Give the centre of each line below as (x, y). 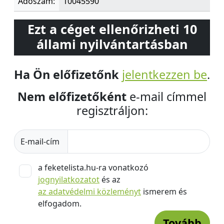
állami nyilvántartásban (112, 44)
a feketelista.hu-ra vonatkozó (94, 167)
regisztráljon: (112, 110)
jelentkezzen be (164, 74)
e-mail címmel (166, 96)
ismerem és (164, 191)
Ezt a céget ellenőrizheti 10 (112, 29)
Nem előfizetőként (72, 96)
